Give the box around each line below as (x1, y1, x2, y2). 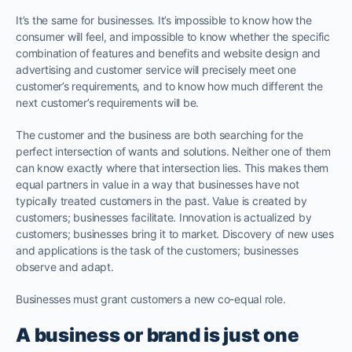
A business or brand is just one (16, 323, 299, 346)
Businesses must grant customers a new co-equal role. (16, 291, 286, 306)
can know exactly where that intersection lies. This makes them (16, 160, 329, 174)
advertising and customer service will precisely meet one (16, 62, 296, 76)
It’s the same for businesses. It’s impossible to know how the (16, 13, 312, 27)
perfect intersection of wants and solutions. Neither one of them (16, 144, 331, 158)
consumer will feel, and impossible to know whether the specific (16, 29, 330, 43)
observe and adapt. (16, 259, 114, 273)
